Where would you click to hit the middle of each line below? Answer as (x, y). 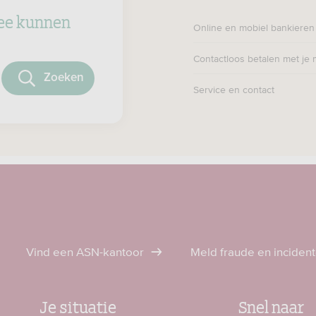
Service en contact (234, 90)
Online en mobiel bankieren (254, 28)
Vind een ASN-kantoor (86, 252)
